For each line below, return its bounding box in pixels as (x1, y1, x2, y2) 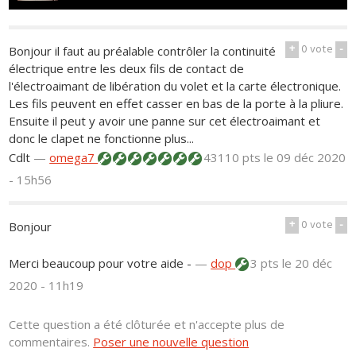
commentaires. (9, 333, 94, 350)
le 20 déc (282, 254, 333, 271)
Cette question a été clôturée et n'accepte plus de (9, 315, 285, 332)
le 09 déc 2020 (264, 149, 346, 165)
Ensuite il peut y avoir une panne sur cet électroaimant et (9, 112, 321, 129)
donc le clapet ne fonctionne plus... (9, 130, 195, 146)
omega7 (49, 149, 99, 165)
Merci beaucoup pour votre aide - (9, 254, 192, 271)
